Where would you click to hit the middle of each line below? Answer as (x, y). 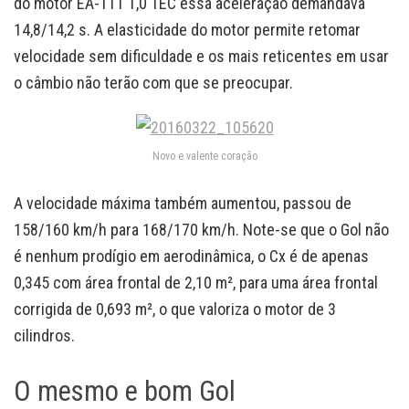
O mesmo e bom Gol (125, 391)
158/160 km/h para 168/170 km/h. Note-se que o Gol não (201, 230)
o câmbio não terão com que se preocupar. (153, 83)
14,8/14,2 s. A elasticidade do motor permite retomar (187, 30)
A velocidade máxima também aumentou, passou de (183, 204)
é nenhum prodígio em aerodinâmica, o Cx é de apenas (191, 257)
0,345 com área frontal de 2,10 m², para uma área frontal (196, 283)
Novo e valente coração (204, 156)
